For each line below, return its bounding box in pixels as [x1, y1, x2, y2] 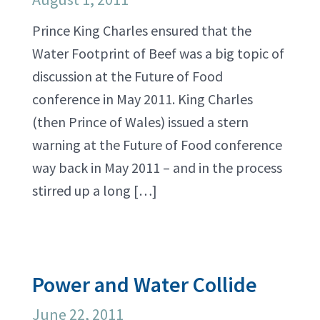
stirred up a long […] [32, 181, 157, 199]
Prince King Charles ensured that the [32, 21, 251, 39]
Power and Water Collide [32, 271, 257, 298]
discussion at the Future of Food [32, 67, 223, 85]
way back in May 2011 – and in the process [32, 159, 282, 176]
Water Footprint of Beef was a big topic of [32, 44, 284, 62]
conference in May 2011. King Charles [32, 90, 253, 108]
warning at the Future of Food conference [32, 136, 282, 154]
